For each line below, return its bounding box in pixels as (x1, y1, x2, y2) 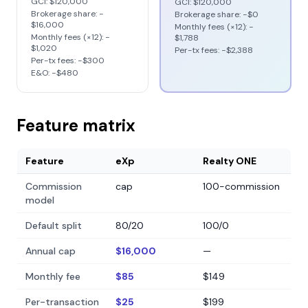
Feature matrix (16, 115, 135, 136)
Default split (25, 219, 82, 232)
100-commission (203, 180, 280, 192)
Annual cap (25, 245, 76, 257)
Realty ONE (203, 155, 256, 167)
